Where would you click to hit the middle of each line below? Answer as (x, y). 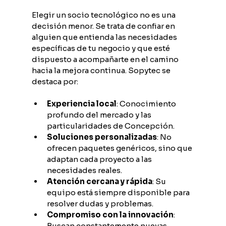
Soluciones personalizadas (102, 137)
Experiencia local (81, 103)
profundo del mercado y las (100, 115)
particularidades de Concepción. (110, 126)
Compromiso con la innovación (110, 214)
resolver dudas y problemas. (100, 203)
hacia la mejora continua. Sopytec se (102, 70)
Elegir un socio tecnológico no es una (104, 15)
